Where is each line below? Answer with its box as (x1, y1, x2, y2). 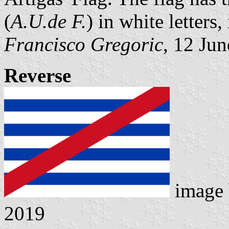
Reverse (4, 64, 71, 86)
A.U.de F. (11, 10, 86, 32)
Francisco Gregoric (4, 33, 163, 55)
